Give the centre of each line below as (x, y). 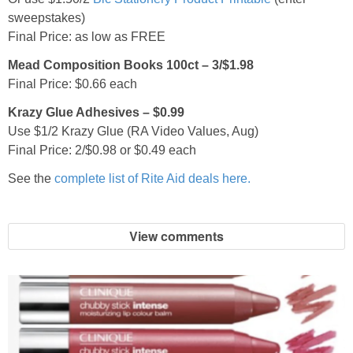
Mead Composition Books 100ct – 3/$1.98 (131, 65)
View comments (176, 236)
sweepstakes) (46, 17)
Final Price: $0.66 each (72, 84)
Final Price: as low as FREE (87, 36)
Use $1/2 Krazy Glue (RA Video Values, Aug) (133, 131)
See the (31, 178)
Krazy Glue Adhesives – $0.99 (96, 112)
